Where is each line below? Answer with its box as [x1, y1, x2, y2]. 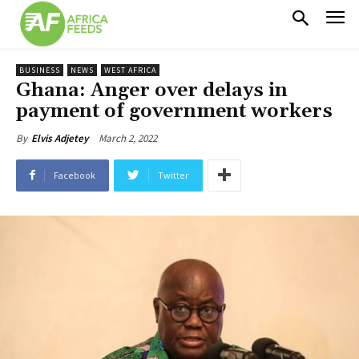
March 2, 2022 [99, 131, 157, 145]
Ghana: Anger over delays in [16, 78, 288, 103]
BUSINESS [19, 64, 60, 75]
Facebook [54, 168, 95, 181]
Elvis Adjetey [31, 131, 88, 145]
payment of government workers [16, 99, 333, 123]
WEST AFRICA [104, 64, 156, 75]
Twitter [158, 168, 189, 181]
